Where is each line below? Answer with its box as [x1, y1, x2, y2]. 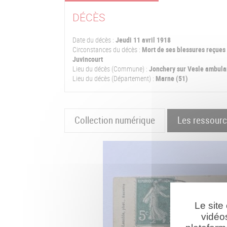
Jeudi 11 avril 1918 [116, 35, 171, 45]
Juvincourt [72, 54, 103, 64]
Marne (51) [154, 73, 188, 83]
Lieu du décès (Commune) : [72, 64, 147, 73]
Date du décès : [72, 35, 114, 45]
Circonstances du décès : [72, 45, 140, 54]
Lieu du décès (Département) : [72, 73, 154, 83]
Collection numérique [74, 113, 156, 127]
